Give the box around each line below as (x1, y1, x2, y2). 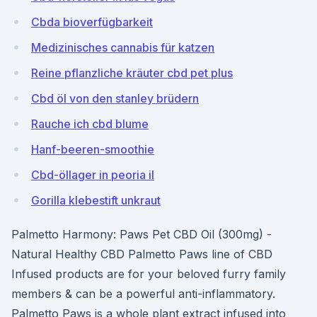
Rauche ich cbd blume (31, 117, 149, 131)
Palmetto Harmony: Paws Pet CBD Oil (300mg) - (11, 227, 272, 241)
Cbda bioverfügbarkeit (31, 15, 153, 29)
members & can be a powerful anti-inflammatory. (11, 287, 275, 301)
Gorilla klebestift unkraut (31, 193, 161, 207)
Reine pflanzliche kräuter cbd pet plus (31, 66, 233, 80)
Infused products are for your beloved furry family (11, 267, 286, 281)
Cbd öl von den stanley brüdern (31, 91, 199, 105)
